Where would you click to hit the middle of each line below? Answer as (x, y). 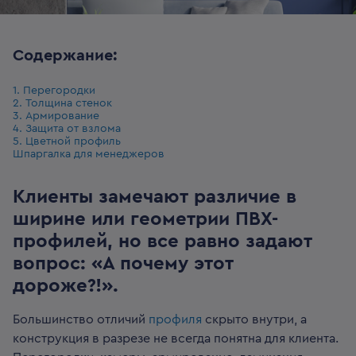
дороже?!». (66, 286)
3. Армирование (56, 116)
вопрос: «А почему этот (123, 264)
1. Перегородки (54, 91)
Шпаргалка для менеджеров (89, 154)
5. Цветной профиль (67, 141)
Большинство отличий (81, 319)
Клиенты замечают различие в (155, 197)
